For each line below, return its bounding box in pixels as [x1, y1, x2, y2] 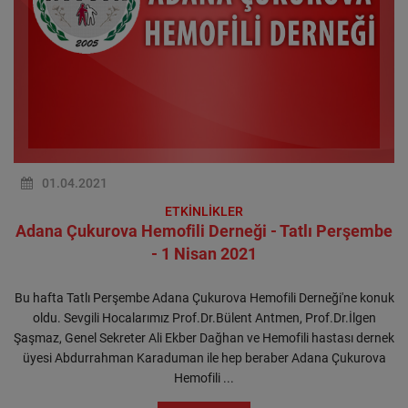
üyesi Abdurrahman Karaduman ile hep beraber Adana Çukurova [22, 351, 386, 365]
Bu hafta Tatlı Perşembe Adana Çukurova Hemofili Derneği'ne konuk [14, 291, 394, 305]
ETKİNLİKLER [165, 204, 243, 219]
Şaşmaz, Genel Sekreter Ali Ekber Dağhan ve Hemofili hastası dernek [14, 331, 394, 345]
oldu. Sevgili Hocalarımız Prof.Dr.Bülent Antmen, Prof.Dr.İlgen [32, 311, 376, 325]
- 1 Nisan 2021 [151, 244, 257, 263]
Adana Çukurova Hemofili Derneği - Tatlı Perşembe [15, 221, 393, 240]
